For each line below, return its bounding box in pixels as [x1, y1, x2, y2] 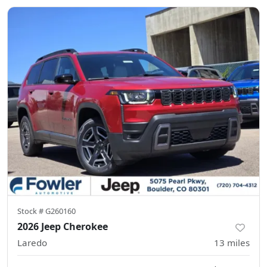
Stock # [17, 206, 45, 217]
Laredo [17, 237, 47, 249]
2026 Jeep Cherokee [17, 220, 108, 234]
